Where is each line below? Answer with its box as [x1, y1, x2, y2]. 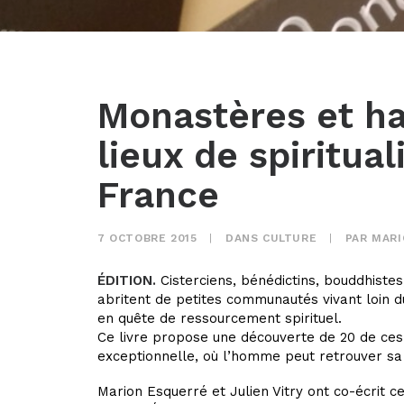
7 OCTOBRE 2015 [97, 232, 197, 244]
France [97, 174, 219, 216]
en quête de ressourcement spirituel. [97, 310, 342, 326]
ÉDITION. [97, 272, 156, 289]
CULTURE [262, 232, 317, 244]
